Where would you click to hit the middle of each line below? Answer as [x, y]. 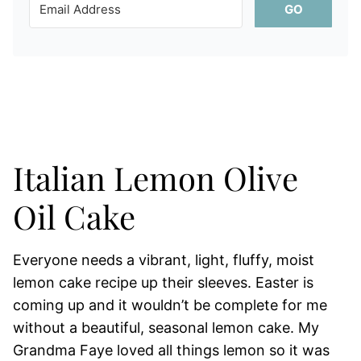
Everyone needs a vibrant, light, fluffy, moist [164, 260]
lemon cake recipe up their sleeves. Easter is [163, 282]
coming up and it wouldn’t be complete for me [170, 305]
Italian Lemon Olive [156, 178]
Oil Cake [74, 216]
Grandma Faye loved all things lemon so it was [171, 350]
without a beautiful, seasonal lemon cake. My [166, 328]
